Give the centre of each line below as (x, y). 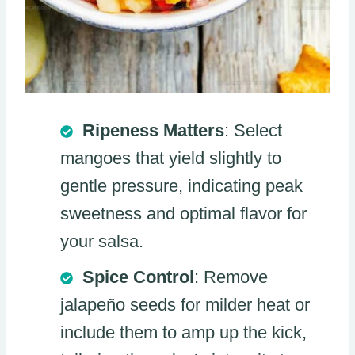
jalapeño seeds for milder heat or (185, 305)
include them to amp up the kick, (183, 333)
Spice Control (138, 277)
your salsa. (102, 242)
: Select (253, 131)
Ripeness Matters (153, 131)
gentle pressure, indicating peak (181, 186)
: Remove (231, 277)
